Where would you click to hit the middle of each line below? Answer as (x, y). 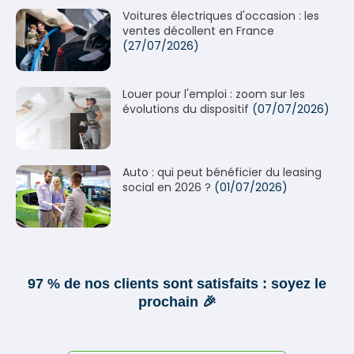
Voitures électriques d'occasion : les (221, 15)
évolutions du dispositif (186, 109)
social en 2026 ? (167, 187)
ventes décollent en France (198, 30)
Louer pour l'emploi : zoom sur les (214, 94)
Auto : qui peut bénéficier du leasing (222, 172)
